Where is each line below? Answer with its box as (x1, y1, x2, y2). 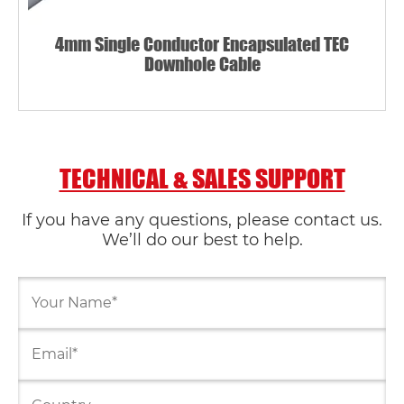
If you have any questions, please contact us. (22, 210, 382, 230)
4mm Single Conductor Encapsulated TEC (55, 32, 349, 55)
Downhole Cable (143, 52, 261, 75)
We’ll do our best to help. (101, 230, 303, 250)
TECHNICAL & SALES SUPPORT (59, 162, 345, 194)
